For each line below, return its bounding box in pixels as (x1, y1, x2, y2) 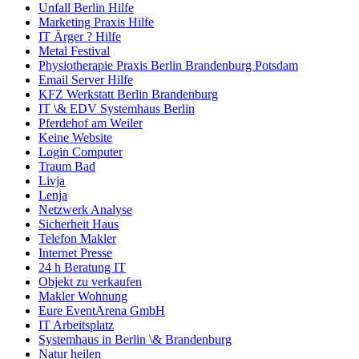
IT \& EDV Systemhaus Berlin (38, 102, 195, 116)
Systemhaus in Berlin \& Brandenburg (38, 333, 232, 347)
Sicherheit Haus (38, 217, 119, 232)
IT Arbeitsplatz (38, 318, 114, 333)
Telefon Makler (38, 232, 116, 246)
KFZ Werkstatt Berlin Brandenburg (38, 87, 218, 102)
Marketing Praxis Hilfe (38, 15, 154, 30)
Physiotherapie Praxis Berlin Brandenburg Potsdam (38, 58, 298, 73)
